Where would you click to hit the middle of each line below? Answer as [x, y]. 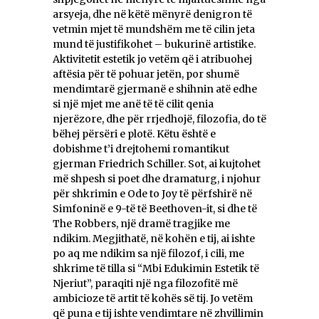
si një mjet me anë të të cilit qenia [133, 104]
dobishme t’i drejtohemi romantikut [141, 149]
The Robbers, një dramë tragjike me [141, 224]
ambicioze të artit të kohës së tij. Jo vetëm [153, 299]
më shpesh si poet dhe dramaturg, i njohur [157, 179]
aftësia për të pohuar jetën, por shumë [146, 74]
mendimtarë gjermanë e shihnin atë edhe [155, 89]
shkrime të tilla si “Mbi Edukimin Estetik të [156, 269]
